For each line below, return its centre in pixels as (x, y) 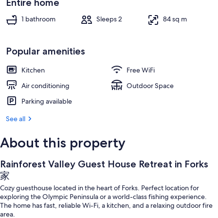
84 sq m (175, 19)
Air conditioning (45, 86)
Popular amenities (45, 51)
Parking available (47, 101)
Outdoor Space (150, 86)
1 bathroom (38, 19)
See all (16, 119)
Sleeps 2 (109, 19)
